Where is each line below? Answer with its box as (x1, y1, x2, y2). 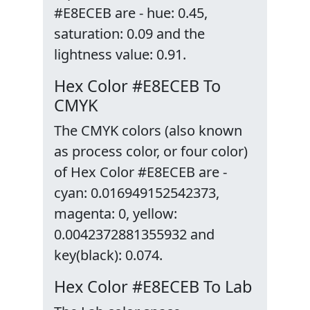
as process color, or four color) (54, 142, 248, 161)
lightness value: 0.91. (54, 45, 186, 64)
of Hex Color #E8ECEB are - (54, 163, 227, 181)
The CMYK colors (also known (54, 121, 242, 140)
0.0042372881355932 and (54, 225, 215, 244)
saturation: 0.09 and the (54, 24, 205, 43)
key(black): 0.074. (54, 246, 163, 264)
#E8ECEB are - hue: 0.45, (54, 3, 208, 22)
